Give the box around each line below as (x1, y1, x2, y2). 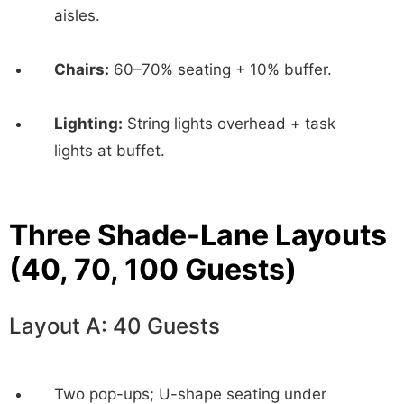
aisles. (54, 6, 100, 25)
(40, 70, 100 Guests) (9, 252, 297, 288)
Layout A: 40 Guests (9, 313, 220, 340)
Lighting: (54, 115, 123, 133)
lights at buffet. (54, 142, 165, 161)
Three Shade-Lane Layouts (9, 217, 387, 253)
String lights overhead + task (123, 115, 335, 133)
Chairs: (54, 60, 109, 79)
